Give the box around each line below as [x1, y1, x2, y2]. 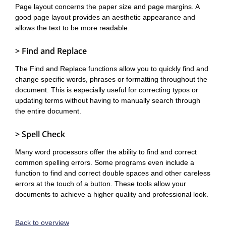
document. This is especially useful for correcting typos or [15, 86, 198, 94]
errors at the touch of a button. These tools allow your [15, 180, 186, 188]
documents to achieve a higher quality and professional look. [15, 190, 208, 198]
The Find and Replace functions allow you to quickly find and [15, 65, 208, 73]
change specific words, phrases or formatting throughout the [15, 75, 207, 83]
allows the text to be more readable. [15, 24, 130, 32]
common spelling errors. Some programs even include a [15, 158, 194, 166]
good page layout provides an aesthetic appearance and [15, 13, 195, 21]
